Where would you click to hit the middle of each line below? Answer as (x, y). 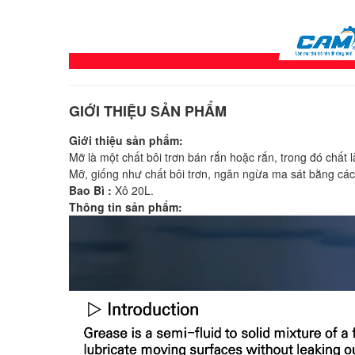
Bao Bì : (90, 190)
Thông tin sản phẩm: (126, 207)
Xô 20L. (133, 190)
